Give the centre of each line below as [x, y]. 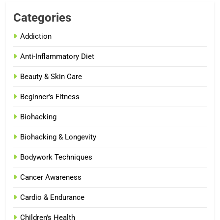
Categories [42, 17]
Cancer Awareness [51, 177]
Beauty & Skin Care [51, 76]
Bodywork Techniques [56, 157]
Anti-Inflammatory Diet [57, 56]
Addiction [36, 36]
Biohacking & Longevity [58, 137]
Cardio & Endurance [52, 197]
